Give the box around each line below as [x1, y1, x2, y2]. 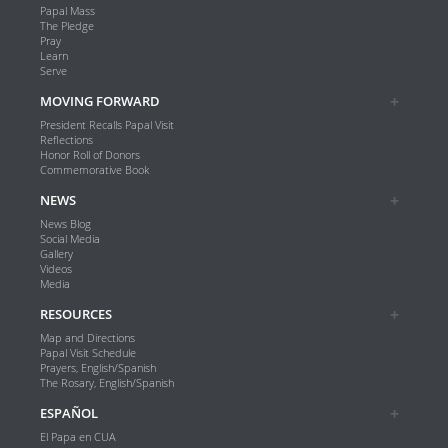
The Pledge [39, 18, 94, 34]
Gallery [39, 246, 73, 262]
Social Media [39, 231, 100, 247]
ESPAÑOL [39, 404, 98, 423]
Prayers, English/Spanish [39, 360, 156, 376]
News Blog [39, 216, 91, 232]
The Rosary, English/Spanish [39, 375, 174, 391]
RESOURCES [39, 305, 112, 324]
